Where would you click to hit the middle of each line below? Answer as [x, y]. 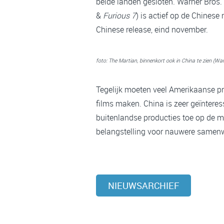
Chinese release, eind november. [152, 29]
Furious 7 [119, 15]
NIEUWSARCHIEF [143, 185]
